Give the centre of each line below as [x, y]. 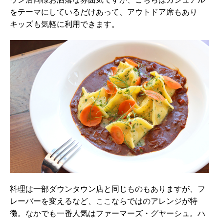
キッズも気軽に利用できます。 [65, 24]
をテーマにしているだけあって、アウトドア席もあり [104, 12]
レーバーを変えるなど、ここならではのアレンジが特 [104, 201]
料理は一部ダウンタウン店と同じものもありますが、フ [108, 189]
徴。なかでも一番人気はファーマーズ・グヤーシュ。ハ [108, 213]
